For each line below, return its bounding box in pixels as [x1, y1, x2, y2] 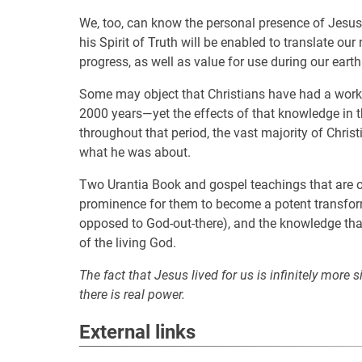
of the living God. [79, 235, 176, 250]
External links [79, 321, 196, 343]
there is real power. [79, 287, 185, 302]
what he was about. [79, 145, 191, 160]
